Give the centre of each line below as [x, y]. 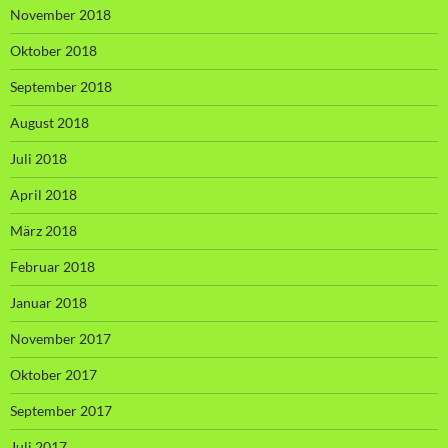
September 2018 [61, 86]
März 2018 [43, 230]
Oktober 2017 [53, 374]
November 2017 [60, 338]
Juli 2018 [38, 158]
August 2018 [49, 122]
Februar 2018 [52, 266]
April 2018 [43, 194]
